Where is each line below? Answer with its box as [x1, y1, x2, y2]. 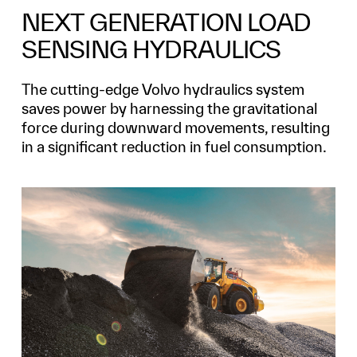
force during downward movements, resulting [21, 118, 330, 136]
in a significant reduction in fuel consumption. [21, 137, 327, 155]
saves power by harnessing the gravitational [21, 99, 317, 117]
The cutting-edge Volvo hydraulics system [21, 80, 304, 98]
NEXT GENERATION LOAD [21, 7, 312, 36]
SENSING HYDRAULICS [21, 34, 281, 63]
